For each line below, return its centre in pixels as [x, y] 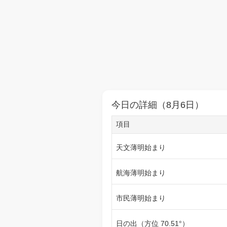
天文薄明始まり [141, 147]
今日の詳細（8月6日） [158, 105]
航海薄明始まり [141, 173]
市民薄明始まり [141, 198]
